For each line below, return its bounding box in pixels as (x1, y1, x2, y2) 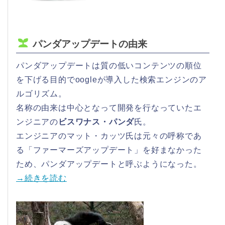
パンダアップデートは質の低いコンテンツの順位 (16, 61, 202, 70)
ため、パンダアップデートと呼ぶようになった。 (16, 159, 202, 168)
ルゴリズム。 (16, 89, 67, 98)
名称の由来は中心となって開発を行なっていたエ (16, 103, 202, 112)
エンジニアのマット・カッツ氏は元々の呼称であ (16, 131, 202, 140)
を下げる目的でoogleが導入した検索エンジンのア (16, 75, 207, 84)
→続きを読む (16, 173, 67, 182)
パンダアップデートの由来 (32, 38, 147, 49)
